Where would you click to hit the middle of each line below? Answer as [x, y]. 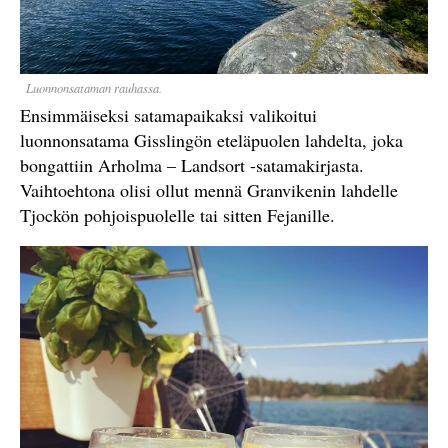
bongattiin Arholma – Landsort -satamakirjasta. [192, 165]
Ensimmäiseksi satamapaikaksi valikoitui [168, 115]
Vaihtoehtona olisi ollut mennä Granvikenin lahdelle [209, 190]
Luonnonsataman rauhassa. [94, 88]
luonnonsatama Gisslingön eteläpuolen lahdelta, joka [211, 140]
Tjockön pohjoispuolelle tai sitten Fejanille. [177, 215]
